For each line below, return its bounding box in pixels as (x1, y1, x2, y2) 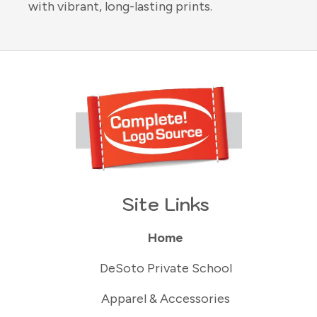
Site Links (122, 192, 209, 217)
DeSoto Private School (99, 260, 232, 277)
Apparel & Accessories (101, 291, 230, 307)
